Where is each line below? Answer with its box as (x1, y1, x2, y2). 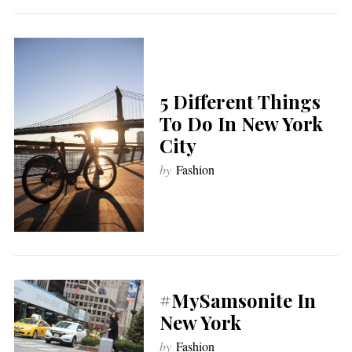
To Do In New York (159, 110, 323, 136)
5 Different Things (159, 88, 321, 114)
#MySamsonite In (159, 288, 316, 313)
